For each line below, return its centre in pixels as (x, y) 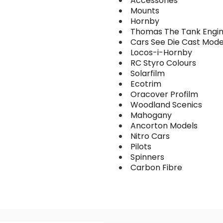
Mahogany (151, 115)
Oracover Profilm (164, 94)
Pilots (141, 147)
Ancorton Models (164, 126)
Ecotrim (146, 84)
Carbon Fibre (156, 167)
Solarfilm (148, 73)
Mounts (145, 11)
